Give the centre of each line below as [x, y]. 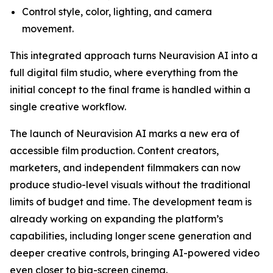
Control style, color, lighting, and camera [117, 12]
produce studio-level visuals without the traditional [130, 185]
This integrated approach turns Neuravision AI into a [134, 55]
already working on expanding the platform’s [116, 219]
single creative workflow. [68, 107]
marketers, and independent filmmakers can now [125, 168]
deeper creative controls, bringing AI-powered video [135, 253]
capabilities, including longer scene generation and [131, 236]
